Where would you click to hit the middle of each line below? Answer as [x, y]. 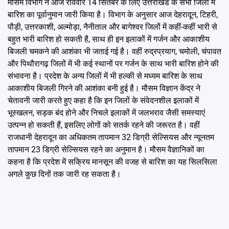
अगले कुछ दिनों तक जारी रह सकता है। [64, 174]
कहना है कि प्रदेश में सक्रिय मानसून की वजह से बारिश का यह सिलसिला [112, 162]
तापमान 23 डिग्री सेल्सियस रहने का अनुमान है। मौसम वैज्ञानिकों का [106, 150]
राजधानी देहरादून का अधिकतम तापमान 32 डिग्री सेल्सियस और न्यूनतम [111, 138]
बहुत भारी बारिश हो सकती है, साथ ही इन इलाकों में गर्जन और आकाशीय [109, 39]
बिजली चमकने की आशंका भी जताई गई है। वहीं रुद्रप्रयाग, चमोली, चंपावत [114, 52]
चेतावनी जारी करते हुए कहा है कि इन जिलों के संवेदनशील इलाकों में [103, 101]
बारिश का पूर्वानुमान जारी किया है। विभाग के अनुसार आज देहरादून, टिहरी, [113, 15]
